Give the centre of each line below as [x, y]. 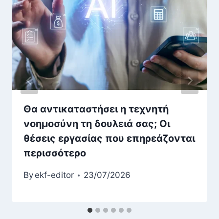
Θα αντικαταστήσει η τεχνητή [96, 109]
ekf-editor [55, 175]
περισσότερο [55, 153]
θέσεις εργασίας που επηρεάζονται [109, 139]
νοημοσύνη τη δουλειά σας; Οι [97, 124]
